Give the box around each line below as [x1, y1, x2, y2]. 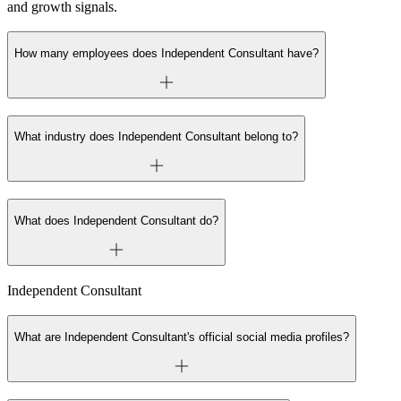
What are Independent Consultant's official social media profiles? [14, 329, 349, 344]
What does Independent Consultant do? [14, 213, 218, 227]
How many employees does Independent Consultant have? [14, 46, 319, 60]
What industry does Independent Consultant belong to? [14, 130, 298, 144]
